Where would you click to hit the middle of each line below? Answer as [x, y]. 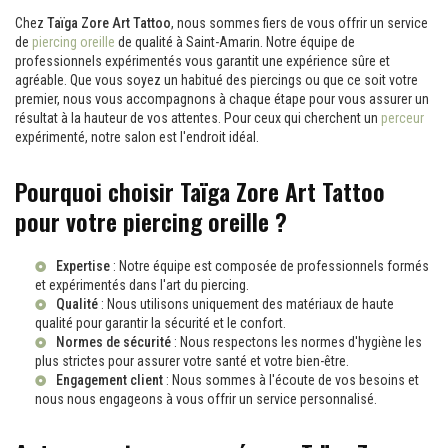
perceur [402, 118]
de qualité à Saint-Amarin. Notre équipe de [235, 42]
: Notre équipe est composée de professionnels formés [269, 266]
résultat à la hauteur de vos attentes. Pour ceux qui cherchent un [198, 118]
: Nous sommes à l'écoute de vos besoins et [291, 380]
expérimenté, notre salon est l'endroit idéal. [137, 137]
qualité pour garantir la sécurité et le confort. [160, 323]
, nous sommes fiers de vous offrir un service [299, 23]
